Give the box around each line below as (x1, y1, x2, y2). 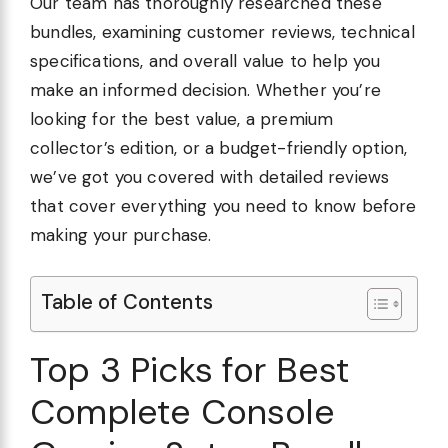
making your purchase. (30, 224, 212, 247)
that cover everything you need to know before (30, 195, 417, 218)
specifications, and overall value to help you (30, 50, 381, 73)
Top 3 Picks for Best (30, 346, 350, 393)
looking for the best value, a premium (30, 108, 334, 131)
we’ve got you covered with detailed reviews (30, 166, 390, 189)
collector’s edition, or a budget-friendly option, (30, 137, 408, 160)
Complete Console (30, 388, 335, 435)
